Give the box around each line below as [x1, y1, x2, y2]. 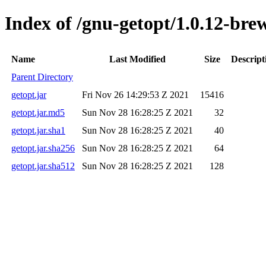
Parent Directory [11, 71, 73, 82]
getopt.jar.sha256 [11, 142, 75, 153]
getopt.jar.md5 [11, 107, 65, 118]
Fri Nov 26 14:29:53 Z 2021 [82, 89, 189, 100]
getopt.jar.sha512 [11, 160, 75, 171]
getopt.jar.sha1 [11, 125, 65, 135]
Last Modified [109, 53, 166, 64]
